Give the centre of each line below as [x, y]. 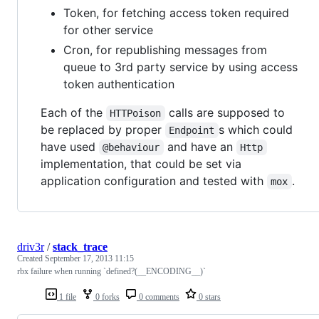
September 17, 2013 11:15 [89, 259]
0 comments [158, 297]
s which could [257, 130]
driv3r [31, 247]
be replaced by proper [103, 130]
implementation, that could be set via [141, 164]
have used [70, 147]
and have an [200, 147]
